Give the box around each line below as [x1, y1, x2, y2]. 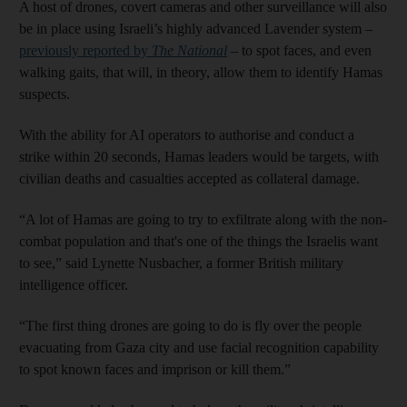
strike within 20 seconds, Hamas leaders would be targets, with [19, 148, 379, 164]
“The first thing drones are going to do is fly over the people [19, 317, 362, 333]
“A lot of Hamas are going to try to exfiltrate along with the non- [19, 211, 387, 227]
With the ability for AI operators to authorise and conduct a [19, 126, 354, 143]
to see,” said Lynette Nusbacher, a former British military [19, 254, 343, 271]
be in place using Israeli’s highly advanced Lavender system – [19, 20, 372, 36]
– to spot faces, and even [227, 42, 372, 58]
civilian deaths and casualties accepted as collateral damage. [19, 170, 360, 186]
